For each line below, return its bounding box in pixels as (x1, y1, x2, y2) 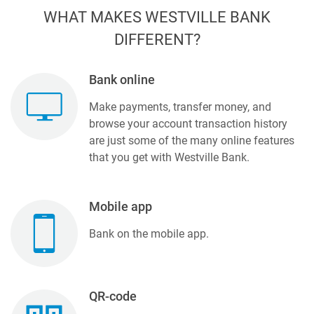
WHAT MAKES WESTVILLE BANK (43, 7, 271, 26)
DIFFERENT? (114, 29, 200, 48)
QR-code (89, 289, 137, 303)
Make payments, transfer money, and (89, 100, 271, 114)
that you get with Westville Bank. (89, 150, 250, 164)
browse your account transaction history (89, 116, 287, 130)
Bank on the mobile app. (89, 226, 209, 240)
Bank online (89, 72, 155, 87)
